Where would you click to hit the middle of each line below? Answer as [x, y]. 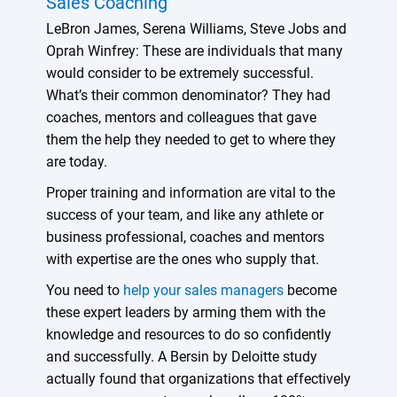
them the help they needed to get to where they [191, 139]
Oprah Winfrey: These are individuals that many [194, 51]
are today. [76, 161]
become [310, 290]
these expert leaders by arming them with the [185, 312]
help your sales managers [203, 290]
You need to [84, 290]
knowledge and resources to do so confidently [188, 334]
